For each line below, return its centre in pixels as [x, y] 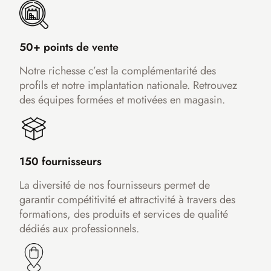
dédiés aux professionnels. [79, 229]
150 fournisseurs [60, 162]
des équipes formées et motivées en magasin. [122, 100]
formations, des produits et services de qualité [123, 214]
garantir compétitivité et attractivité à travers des [127, 200]
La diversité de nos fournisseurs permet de [114, 185]
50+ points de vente [69, 47]
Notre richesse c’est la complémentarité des [117, 71]
